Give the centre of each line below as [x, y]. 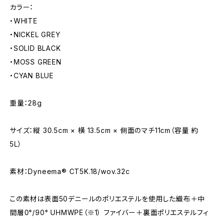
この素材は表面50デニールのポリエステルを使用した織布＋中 [108, 199]
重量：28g [26, 103]
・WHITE [24, 21]
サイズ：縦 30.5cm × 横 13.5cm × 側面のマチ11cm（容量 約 [104, 130]
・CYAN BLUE [32, 76]
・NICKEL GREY [35, 34]
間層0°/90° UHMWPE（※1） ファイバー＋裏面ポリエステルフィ [109, 212]
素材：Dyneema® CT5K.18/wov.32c [70, 171]
